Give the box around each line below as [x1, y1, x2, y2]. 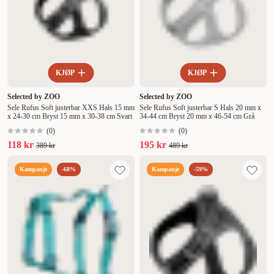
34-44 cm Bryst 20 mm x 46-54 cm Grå [139, 112, 254, 121]
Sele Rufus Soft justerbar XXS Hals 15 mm [7, 103, 135, 113]
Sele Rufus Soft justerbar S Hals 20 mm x [139, 103, 261, 113]
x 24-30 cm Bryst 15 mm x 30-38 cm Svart [7, 112, 132, 121]
